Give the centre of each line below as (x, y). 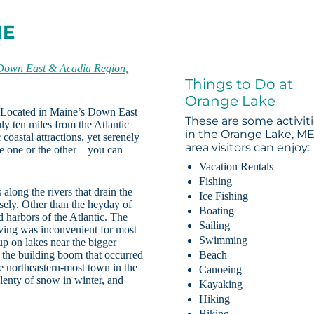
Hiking (215, 299)
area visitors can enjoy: (248, 148)
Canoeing (221, 270)
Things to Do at (239, 84)
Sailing (215, 226)
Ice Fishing (224, 196)
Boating (217, 211)
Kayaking (221, 285)
